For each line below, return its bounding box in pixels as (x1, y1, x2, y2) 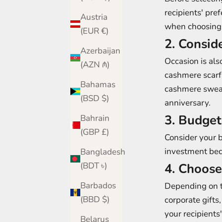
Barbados (80, 179, 116, 191)
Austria (80, 11, 108, 23)
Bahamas (80, 78, 115, 90)
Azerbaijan (80, 45, 120, 56)
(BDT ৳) (101, 160, 107, 171)
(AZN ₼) (102, 58, 110, 70)
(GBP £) (102, 126, 109, 138)
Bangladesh (80, 146, 125, 158)
